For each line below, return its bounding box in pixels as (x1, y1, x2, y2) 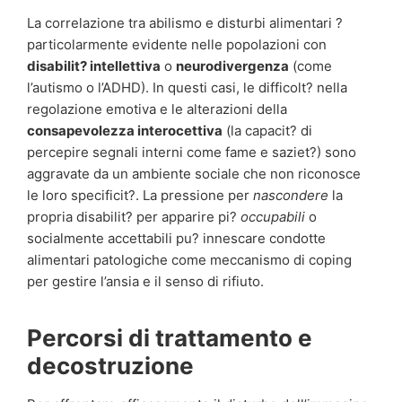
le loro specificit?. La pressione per (27, 187, 253, 205)
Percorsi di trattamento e (27, 324, 312, 353)
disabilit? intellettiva (27, 57, 161, 75)
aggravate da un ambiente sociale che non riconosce (27, 165, 361, 183)
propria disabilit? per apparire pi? (27, 208, 240, 226)
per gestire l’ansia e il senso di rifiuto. (27, 273, 264, 291)
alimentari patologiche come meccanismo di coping (27, 251, 352, 269)
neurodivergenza (176, 57, 289, 75)
